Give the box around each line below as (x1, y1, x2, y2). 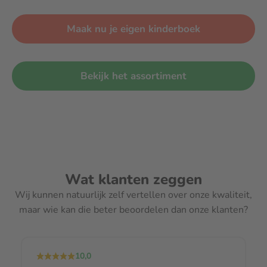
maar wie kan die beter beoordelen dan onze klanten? (19, 203, 248, 216)
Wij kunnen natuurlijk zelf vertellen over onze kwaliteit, (15, 188, 252, 201)
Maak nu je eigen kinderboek (76, 21, 200, 36)
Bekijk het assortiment (88, 69, 187, 83)
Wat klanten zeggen (65, 169, 202, 189)
